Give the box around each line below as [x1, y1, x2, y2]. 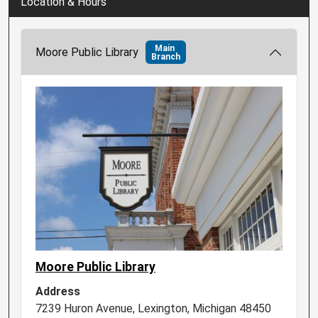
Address [35, 285, 80, 299]
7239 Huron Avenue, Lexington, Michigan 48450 [35, 302, 271, 316]
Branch [150, 51, 180, 62]
